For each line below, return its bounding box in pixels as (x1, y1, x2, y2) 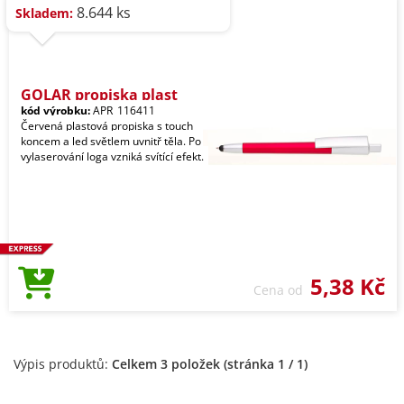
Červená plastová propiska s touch (21, 118, 193, 133)
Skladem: (15, 5, 73, 22)
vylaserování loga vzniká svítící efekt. (21, 149, 204, 164)
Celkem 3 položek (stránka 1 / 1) (112, 355, 308, 372)
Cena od (253, 281, 310, 298)
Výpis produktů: (14, 355, 112, 372)
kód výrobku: (21, 103, 90, 118)
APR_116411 (90, 103, 155, 118)
